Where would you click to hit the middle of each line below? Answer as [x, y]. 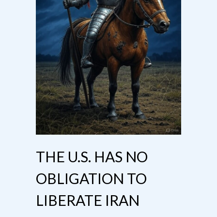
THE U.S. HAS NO [92, 157]
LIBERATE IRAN [88, 200]
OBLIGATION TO [91, 178]
